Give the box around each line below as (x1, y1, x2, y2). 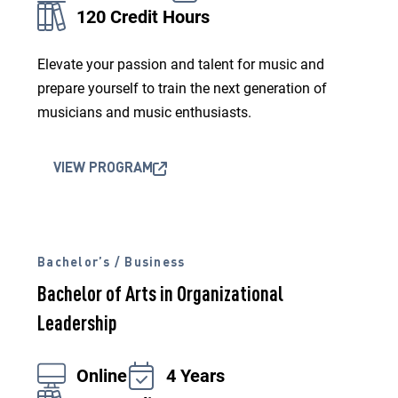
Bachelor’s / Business (37, 257, 186, 269)
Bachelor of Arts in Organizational (37, 285, 283, 306)
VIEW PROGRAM (53, 162, 153, 176)
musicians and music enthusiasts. (37, 104, 251, 121)
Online (76, 365, 127, 386)
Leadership (37, 314, 116, 336)
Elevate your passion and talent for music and (37, 56, 324, 73)
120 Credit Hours (76, 6, 210, 28)
